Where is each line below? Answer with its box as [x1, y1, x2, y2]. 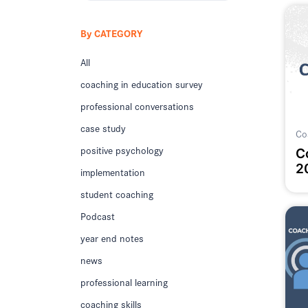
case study [80, 120, 126, 136]
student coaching [80, 186, 153, 202]
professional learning [80, 274, 168, 290]
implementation [80, 164, 145, 180]
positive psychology [80, 142, 164, 158]
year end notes [80, 230, 144, 246]
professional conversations [80, 98, 194, 114]
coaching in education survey [80, 76, 203, 92]
